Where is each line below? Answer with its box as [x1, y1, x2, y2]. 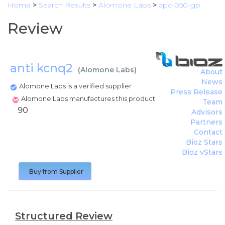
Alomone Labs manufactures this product [21, 94, 157, 102]
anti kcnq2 [10, 61, 76, 75]
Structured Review [15, 210, 113, 222]
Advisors [191, 107, 222, 117]
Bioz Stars [186, 138, 222, 147]
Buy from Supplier [29, 168, 83, 175]
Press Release [170, 87, 222, 96]
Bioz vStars [182, 148, 222, 157]
